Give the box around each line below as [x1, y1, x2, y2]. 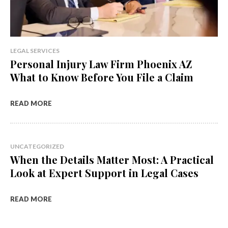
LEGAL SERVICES [10, 47, 60, 55]
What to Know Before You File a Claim [10, 70, 193, 84]
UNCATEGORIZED [10, 142, 64, 151]
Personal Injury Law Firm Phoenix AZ [10, 57, 192, 71]
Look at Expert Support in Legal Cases [10, 166, 198, 180]
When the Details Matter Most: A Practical [10, 153, 214, 167]
